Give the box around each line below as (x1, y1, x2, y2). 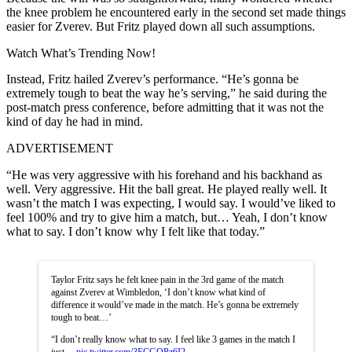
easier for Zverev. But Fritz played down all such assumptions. (6, 19, 315, 33)
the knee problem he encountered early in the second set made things (6, 5, 346, 19)
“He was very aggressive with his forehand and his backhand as (6, 167, 322, 181)
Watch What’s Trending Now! (6, 46, 156, 60)
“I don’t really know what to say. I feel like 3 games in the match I (51, 333, 295, 345)
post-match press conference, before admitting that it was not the (6, 100, 324, 114)
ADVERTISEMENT (6, 141, 113, 155)
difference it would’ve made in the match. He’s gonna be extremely (51, 299, 299, 310)
